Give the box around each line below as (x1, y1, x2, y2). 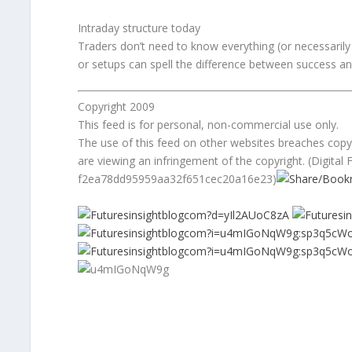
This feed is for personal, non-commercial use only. (77, 117, 339, 133)
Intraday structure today (77, 20, 200, 35)
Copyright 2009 (77, 99, 155, 115)
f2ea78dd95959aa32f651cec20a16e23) (77, 171, 277, 187)
